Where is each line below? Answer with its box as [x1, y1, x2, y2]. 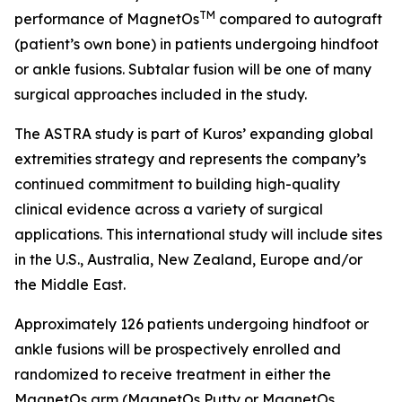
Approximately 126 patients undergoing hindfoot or [14, 315, 369, 333]
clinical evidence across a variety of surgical [14, 200, 323, 218]
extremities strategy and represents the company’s [14, 150, 366, 168]
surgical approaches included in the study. [14, 85, 307, 103]
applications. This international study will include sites [14, 225, 382, 243]
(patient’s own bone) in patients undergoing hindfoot [14, 35, 379, 53]
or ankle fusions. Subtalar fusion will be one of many [14, 60, 371, 78]
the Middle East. [14, 275, 126, 293]
